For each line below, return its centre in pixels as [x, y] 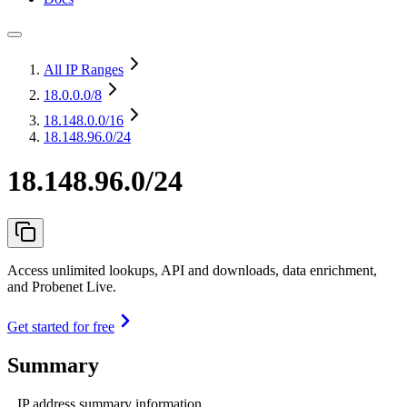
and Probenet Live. [62, 286]
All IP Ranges [84, 69]
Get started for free [61, 326]
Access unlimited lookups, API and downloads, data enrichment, [192, 270]
